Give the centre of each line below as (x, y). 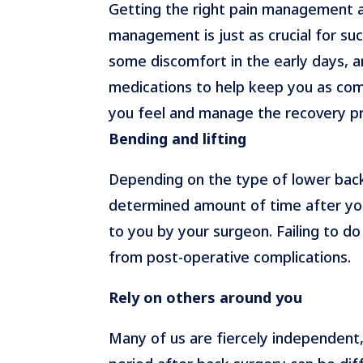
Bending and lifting (178, 138)
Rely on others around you (206, 297)
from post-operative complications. (230, 256)
